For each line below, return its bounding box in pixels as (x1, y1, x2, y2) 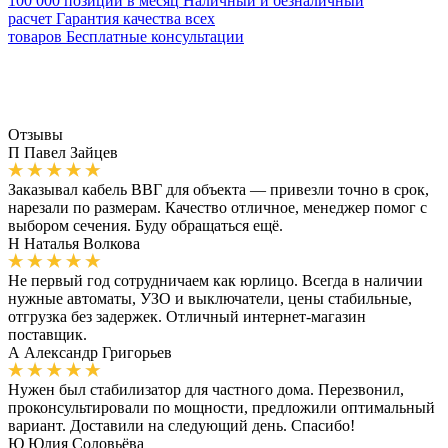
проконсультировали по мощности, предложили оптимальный (8, 399, 435, 417)
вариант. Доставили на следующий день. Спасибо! (8, 417, 355, 435)
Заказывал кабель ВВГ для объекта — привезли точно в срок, (8, 181, 429, 199)
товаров (8, 28, 62, 46)
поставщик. (8, 326, 87, 344)
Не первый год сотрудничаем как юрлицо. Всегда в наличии (8, 272, 423, 290)
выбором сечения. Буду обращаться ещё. (8, 217, 283, 235)
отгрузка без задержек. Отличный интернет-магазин (8, 308, 366, 326)
